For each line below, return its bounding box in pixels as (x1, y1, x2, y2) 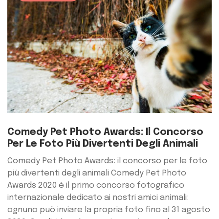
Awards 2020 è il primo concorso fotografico (7, 181, 184, 190)
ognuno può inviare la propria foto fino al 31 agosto (7, 206, 210, 215)
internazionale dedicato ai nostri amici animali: (7, 194, 189, 202)
